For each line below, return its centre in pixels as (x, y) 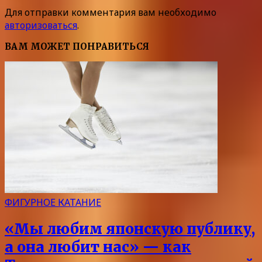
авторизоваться (41, 25)
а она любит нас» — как (98, 247)
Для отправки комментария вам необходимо (111, 13)
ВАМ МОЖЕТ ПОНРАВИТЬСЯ (77, 47)
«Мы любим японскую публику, (130, 229)
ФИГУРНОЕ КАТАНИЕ (53, 202)
